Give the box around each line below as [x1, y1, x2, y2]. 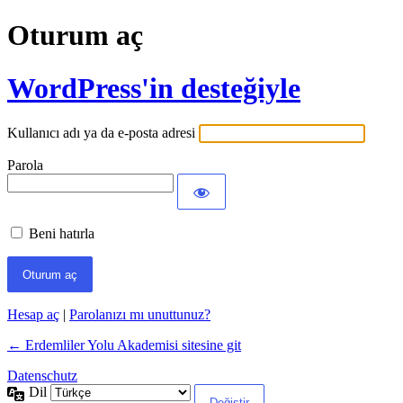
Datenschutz [7, 368, 77, 384]
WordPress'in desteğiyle [7, 71, 300, 104]
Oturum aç [7, 19, 143, 52]
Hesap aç [7, 307, 59, 323]
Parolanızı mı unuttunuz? [69, 307, 210, 323]
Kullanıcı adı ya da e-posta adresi [7, 125, 195, 141]
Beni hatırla [29, 226, 94, 242]
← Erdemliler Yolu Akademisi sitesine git [7, 337, 241, 354]
